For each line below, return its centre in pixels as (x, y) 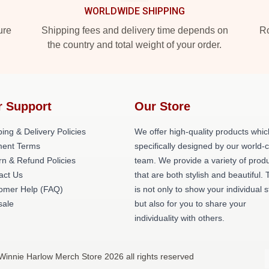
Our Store (162, 106)
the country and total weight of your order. (134, 45)
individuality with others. (180, 218)
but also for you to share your (190, 204)
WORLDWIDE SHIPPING (134, 11)
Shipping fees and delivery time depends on (134, 30)
